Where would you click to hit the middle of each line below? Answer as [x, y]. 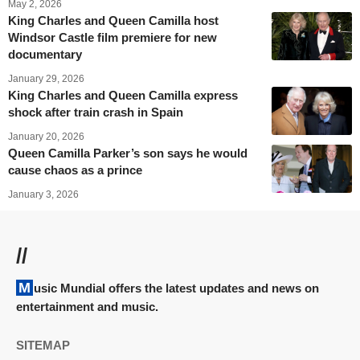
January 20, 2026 [46, 137]
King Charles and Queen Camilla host [113, 21]
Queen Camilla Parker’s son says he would [128, 153]
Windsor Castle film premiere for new [112, 38]
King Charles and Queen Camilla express [123, 96]
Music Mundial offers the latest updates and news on [25, 288]
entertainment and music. [87, 307]
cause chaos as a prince [75, 170]
